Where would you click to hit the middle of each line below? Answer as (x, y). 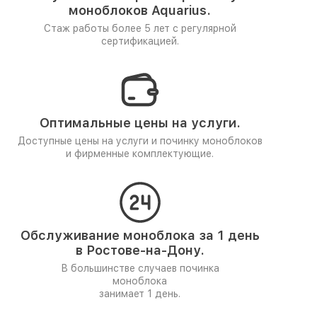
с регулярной (204, 28)
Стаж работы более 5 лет (108, 28)
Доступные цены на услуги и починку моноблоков (140, 141)
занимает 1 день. (140, 294)
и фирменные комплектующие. (140, 154)
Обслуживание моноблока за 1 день (140, 235)
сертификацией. (140, 41)
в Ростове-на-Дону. (140, 250)
